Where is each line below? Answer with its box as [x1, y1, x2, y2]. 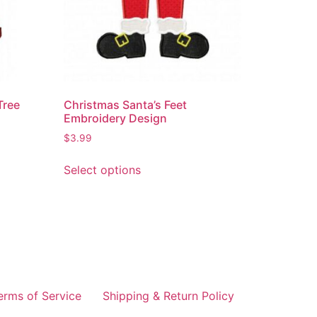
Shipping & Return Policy [103, 288, 234, 303]
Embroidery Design [64, 110, 168, 125]
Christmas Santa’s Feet [64, 97, 188, 112]
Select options [64, 162, 142, 177]
